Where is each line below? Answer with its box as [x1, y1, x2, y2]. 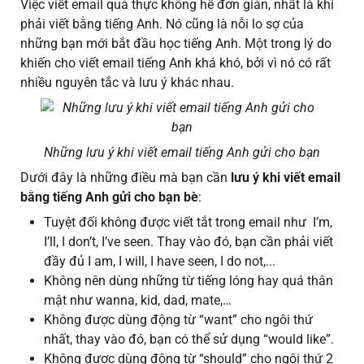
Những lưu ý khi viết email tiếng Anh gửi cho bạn [44, 145, 320, 161]
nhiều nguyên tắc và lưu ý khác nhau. [20, 75, 237, 91]
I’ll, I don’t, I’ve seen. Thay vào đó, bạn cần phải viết [44, 234, 333, 250]
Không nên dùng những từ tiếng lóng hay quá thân [44, 273, 333, 289]
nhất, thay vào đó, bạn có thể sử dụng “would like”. [44, 331, 337, 348]
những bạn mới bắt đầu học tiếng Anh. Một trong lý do [20, 36, 331, 52]
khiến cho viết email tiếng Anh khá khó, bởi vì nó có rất [20, 55, 331, 71]
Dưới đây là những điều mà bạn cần [20, 170, 231, 186]
